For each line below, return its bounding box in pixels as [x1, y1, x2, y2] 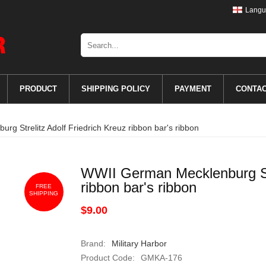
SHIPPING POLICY [81, 84, 150, 93]
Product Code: [80, 253, 135, 262]
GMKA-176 [140, 253, 182, 262]
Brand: [80, 239, 106, 248]
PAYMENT [174, 84, 211, 93]
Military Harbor [111, 239, 167, 248]
